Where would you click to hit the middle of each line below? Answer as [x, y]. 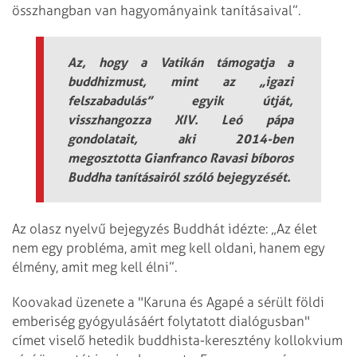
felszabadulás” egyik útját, [180, 100]
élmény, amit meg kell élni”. [94, 267]
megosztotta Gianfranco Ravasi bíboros [180, 157]
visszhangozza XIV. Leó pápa [180, 119]
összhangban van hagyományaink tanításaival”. [156, 10]
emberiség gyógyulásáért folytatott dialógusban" [161, 322]
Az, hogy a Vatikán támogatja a [180, 62]
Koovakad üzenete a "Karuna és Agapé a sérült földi [168, 302]
